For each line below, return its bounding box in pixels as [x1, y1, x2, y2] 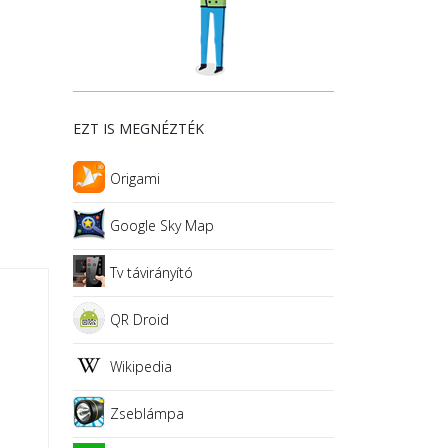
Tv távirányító [110, 263, 193, 283]
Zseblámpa [110, 404, 184, 424]
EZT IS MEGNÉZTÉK [73, 119, 204, 139]
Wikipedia [110, 357, 172, 377]
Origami [110, 169, 160, 189]
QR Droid [110, 310, 169, 330]
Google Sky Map [110, 216, 214, 236]
